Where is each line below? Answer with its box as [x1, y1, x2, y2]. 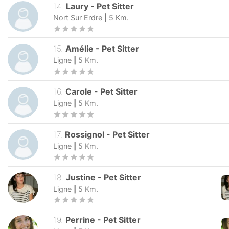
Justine [66, 172, 96, 182]
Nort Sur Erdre [53, 13, 102, 22]
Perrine [65, 215, 96, 225]
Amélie [65, 43, 94, 54]
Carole [65, 86, 93, 97]
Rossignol [65, 129, 105, 140]
